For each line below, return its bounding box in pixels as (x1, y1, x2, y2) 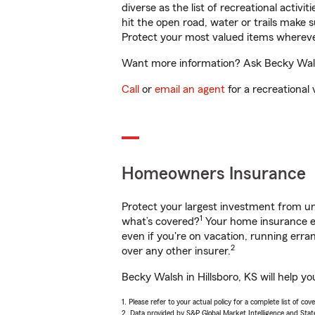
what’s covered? (122, 216, 200, 227)
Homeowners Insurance (122, 165, 306, 183)
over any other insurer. (122, 245, 231, 257)
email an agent (155, 84, 225, 95)
